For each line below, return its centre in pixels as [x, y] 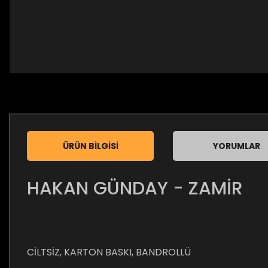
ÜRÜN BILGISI [90, 146]
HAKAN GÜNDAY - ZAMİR [135, 188]
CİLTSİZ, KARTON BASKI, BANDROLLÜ [109, 252]
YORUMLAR [236, 146]
